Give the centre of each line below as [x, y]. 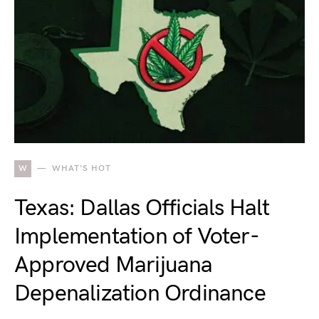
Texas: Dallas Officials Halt [142, 208]
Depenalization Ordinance [140, 293]
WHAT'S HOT [81, 168]
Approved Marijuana [114, 265]
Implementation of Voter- [137, 236]
